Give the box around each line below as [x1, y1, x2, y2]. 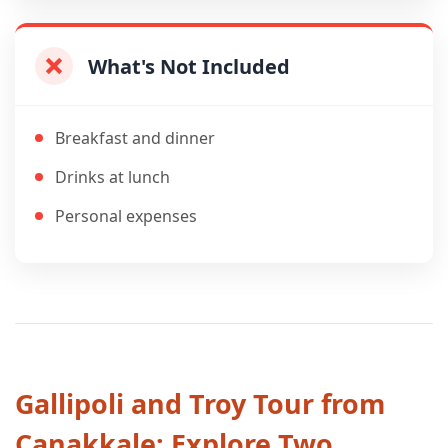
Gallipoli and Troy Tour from [15, 385, 385, 422]
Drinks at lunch [55, 166, 170, 188]
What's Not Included [88, 52, 290, 80]
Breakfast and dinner [55, 127, 215, 149]
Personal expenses [55, 205, 197, 227]
